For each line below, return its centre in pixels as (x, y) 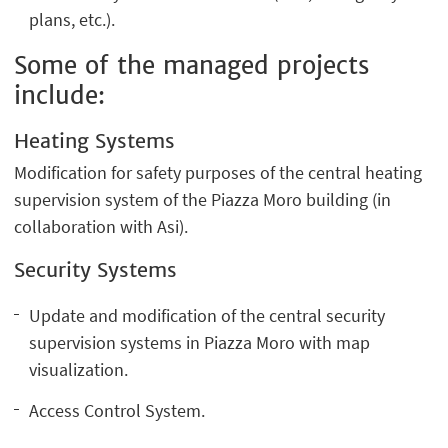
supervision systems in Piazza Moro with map (200, 342)
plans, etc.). (72, 20)
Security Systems (96, 269)
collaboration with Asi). (101, 226)
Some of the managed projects (192, 66)
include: (60, 96)
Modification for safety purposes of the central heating (218, 172)
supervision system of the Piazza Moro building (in (203, 199)
